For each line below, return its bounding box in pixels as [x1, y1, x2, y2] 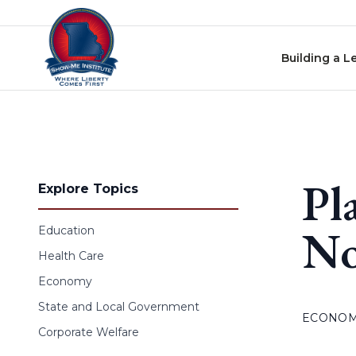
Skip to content [6, 8, 104, 23]
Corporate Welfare [38, 325, 139, 339]
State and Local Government [38, 300, 199, 314]
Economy [38, 274, 92, 288]
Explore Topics [38, 181, 138, 196]
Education [38, 223, 95, 238]
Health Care [38, 249, 104, 263]
